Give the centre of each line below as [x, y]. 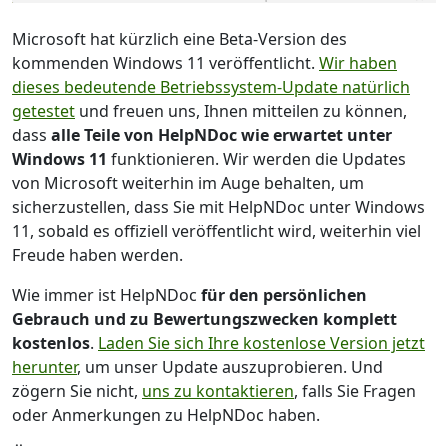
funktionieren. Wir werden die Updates [256, 158]
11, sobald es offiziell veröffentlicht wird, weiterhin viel [216, 230]
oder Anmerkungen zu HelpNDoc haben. [166, 414]
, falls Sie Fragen [355, 390]
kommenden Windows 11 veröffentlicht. [165, 62]
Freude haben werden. [97, 254]
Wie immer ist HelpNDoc [106, 294]
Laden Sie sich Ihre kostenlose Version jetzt [261, 342]
